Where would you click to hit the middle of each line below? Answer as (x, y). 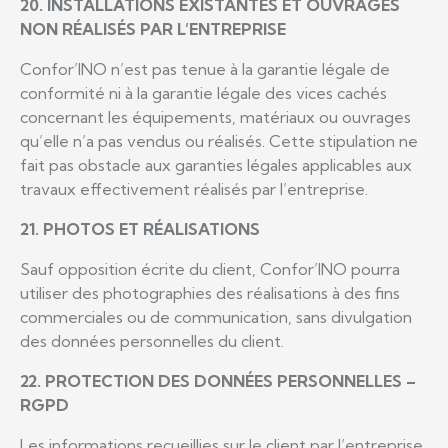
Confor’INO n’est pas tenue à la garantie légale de (205, 68)
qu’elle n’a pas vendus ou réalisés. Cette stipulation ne (219, 140)
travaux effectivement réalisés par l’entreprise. (194, 188)
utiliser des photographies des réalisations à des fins (210, 292)
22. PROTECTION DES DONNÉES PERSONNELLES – (218, 380)
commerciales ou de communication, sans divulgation (216, 316)
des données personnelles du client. (152, 340)
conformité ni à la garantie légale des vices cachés (203, 92)
